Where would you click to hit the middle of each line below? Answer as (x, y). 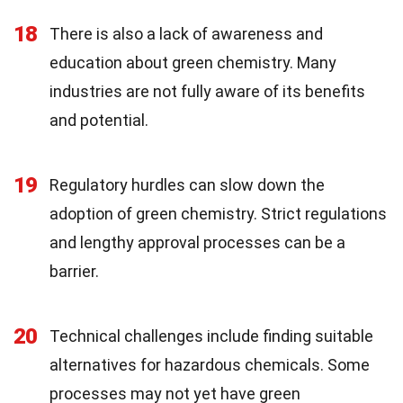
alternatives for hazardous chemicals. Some (210, 365)
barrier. (74, 272)
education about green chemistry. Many (193, 63)
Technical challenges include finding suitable (211, 336)
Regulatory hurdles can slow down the (187, 185)
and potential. (99, 121)
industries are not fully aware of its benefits (207, 92)
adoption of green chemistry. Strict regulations (218, 214)
